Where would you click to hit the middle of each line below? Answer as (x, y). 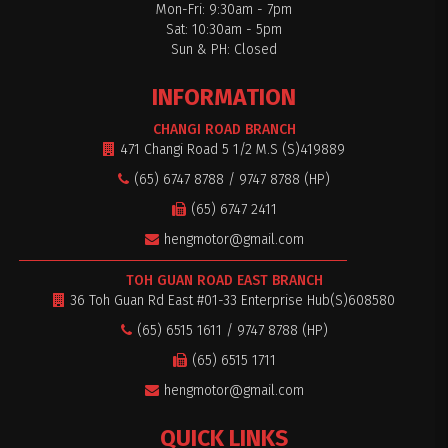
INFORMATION (224, 96)
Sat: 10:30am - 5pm (224, 29)
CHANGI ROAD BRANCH (224, 129)
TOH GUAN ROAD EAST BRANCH (224, 280)
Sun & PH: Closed (224, 49)
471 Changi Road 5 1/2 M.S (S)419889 (232, 149)
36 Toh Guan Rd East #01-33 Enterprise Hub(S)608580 (232, 300)
